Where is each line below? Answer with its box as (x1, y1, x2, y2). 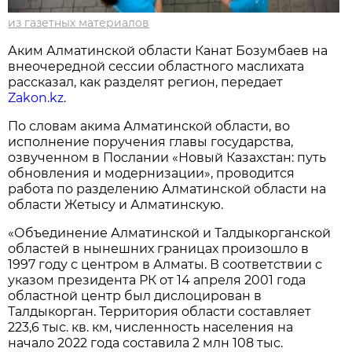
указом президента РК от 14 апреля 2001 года (8, 272, 306, 288)
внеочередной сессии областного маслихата (8, 58, 305, 74)
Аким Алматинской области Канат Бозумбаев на (8, 42, 328, 58)
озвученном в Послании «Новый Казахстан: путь (8, 149, 327, 165)
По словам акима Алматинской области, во (8, 118, 291, 134)
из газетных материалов (8, 15, 150, 30)
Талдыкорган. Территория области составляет (8, 303, 312, 319)
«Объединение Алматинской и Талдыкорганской (8, 225, 332, 240)
